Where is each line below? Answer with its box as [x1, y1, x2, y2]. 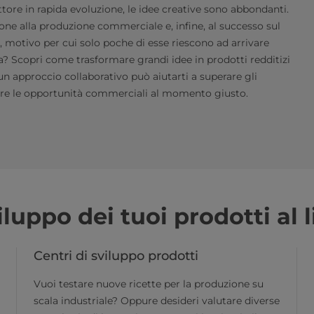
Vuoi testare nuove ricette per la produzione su [34, 278, 264, 290]
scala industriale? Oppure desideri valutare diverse [34, 294, 280, 307]
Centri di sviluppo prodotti [34, 248, 198, 264]
